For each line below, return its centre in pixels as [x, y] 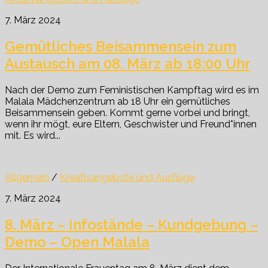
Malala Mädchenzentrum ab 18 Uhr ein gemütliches [118, 102]
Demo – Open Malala [77, 242]
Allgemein [27, 178]
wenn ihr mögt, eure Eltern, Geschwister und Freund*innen [131, 124]
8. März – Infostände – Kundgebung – [131, 224]
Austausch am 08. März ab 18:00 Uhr [128, 64]
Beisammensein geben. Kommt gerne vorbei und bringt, [127, 113]
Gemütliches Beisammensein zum [121, 47]
